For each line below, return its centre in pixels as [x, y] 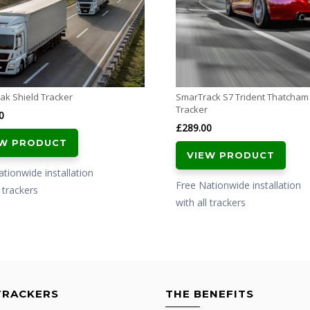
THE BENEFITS [210, 294]
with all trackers [211, 202]
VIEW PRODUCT [231, 155]
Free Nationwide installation [238, 185]
